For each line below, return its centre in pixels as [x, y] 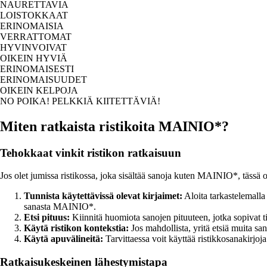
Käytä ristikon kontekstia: [76, 228]
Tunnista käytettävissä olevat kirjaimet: [103, 196]
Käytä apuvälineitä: [63, 239]
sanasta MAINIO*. [60, 207]
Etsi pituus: [47, 218]
